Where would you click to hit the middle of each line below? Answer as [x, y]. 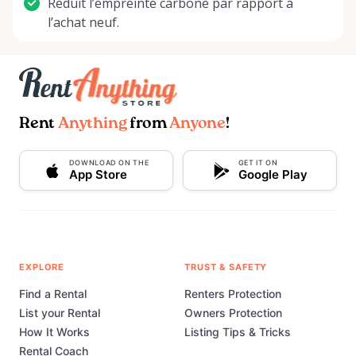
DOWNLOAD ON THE [109, 163]
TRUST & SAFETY [226, 267]
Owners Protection [233, 313]
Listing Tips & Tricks [238, 332]
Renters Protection [233, 294]
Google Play [273, 175]
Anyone [198, 124]
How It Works [54, 332]
